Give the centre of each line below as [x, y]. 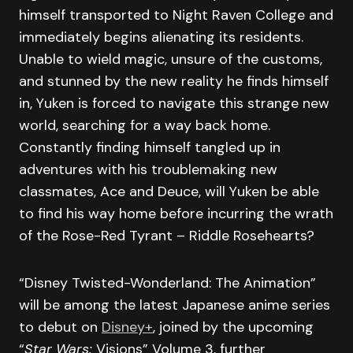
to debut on [60, 327]
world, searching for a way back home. [145, 125]
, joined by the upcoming [233, 327]
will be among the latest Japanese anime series [175, 305]
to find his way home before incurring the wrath [176, 213]
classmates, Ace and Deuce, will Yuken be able [169, 191]
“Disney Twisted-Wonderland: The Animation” [167, 282]
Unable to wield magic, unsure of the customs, [171, 59]
